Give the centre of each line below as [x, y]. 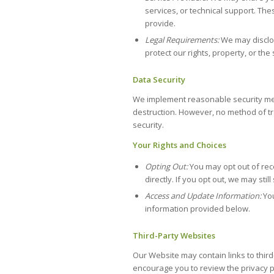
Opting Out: [166, 166]
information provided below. [198, 208]
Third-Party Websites [174, 235]
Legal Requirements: [183, 40]
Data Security [159, 80]
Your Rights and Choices [180, 145]
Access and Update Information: [204, 195]
